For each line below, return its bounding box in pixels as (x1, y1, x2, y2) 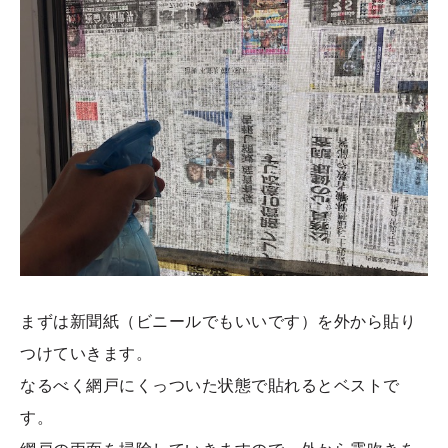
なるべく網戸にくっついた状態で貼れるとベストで (20, 376, 400, 394)
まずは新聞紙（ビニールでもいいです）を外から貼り (20, 312, 417, 330)
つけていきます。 (20, 344, 153, 362)
